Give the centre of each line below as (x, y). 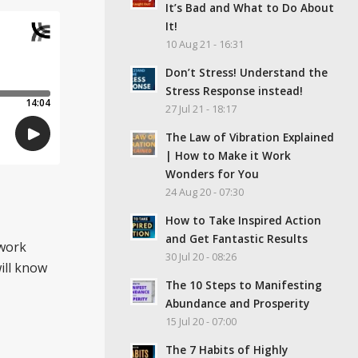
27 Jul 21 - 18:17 (201, 109)
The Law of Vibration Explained (250, 137)
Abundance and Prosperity (237, 303)
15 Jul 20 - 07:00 (201, 321)
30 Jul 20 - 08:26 (201, 257)
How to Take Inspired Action (243, 220)
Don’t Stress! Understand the (247, 72)
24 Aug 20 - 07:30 (205, 192)
